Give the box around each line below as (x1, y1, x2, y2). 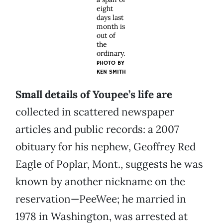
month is (96, 22, 125, 31)
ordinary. (96, 49, 125, 58)
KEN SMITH (96, 68, 126, 76)
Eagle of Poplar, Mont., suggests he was (15, 157, 203, 171)
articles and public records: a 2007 (15, 122, 179, 136)
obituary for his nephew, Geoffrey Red (15, 140, 196, 154)
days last (96, 13, 123, 22)
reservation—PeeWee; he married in (15, 192, 186, 206)
